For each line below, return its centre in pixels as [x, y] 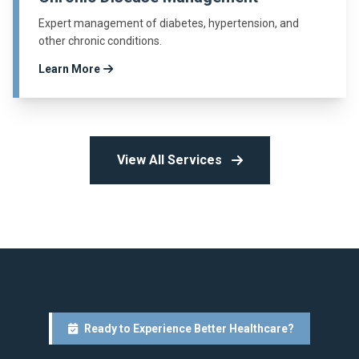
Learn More [69, 69]
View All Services [169, 160]
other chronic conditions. [100, 41]
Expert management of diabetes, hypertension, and [169, 24]
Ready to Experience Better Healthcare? [189, 329]
